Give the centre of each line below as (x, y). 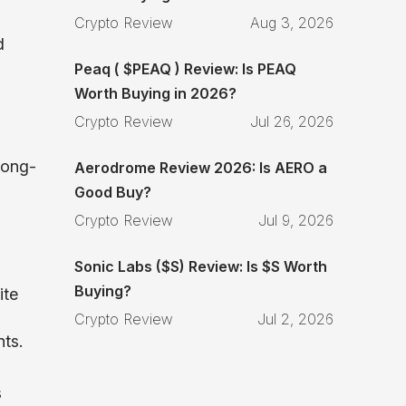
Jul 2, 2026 (295, 319)
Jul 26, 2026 (292, 122)
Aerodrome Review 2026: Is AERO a (201, 168)
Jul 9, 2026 (296, 221)
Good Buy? (113, 193)
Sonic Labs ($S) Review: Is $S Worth (201, 267)
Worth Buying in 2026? (155, 94)
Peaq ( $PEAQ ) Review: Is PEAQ (185, 69)
